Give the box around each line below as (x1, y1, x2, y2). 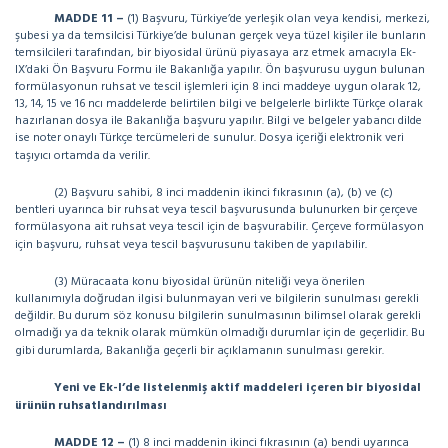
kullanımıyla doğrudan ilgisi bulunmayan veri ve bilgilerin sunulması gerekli (15, 289, 419, 309)
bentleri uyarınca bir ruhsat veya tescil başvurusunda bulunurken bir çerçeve (15, 200, 418, 220)
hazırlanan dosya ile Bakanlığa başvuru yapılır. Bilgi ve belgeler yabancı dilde (15, 111, 422, 131)
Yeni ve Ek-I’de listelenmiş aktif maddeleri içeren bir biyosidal (54, 378, 421, 398)
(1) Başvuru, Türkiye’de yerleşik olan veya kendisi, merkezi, (127, 9, 430, 29)
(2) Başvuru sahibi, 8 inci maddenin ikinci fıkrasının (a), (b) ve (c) (54, 183, 393, 203)
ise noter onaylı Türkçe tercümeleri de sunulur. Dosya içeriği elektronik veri (15, 128, 404, 148)
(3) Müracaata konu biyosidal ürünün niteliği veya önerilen (54, 272, 365, 292)
